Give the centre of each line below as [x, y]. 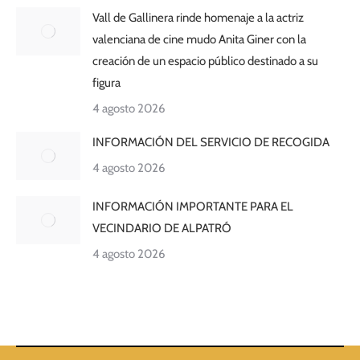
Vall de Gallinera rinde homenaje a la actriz [198, 18]
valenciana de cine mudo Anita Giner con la [199, 39]
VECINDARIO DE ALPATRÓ [162, 228]
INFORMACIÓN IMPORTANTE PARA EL [193, 207]
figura [106, 83]
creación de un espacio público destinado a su [205, 61]
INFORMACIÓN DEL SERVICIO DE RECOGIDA [211, 142]
